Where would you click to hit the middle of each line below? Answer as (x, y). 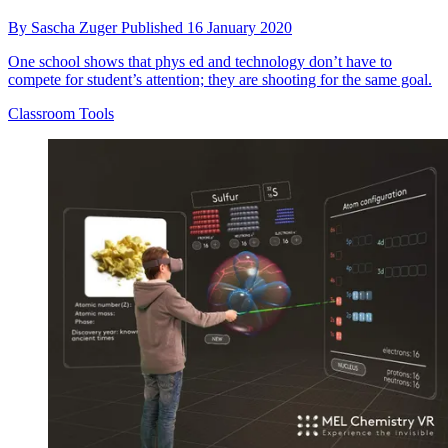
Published (154, 28)
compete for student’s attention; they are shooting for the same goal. (220, 80)
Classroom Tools (61, 114)
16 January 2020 (239, 28)
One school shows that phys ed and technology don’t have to (200, 62)
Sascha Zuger (76, 28)
